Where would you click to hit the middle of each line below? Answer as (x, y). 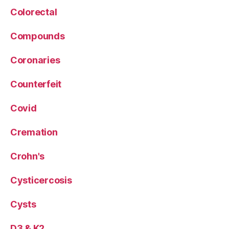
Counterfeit (36, 84)
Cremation (34, 132)
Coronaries (35, 60)
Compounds (38, 36)
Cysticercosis (41, 180)
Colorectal (34, 12)
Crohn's (28, 156)
